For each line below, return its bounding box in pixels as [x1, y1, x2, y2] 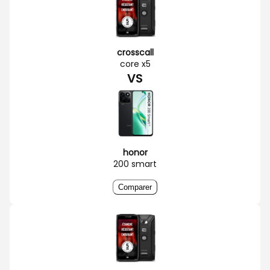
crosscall [116, 46, 154, 58]
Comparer [118, 182, 152, 192]
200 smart [113, 157, 157, 170]
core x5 [119, 57, 151, 70]
